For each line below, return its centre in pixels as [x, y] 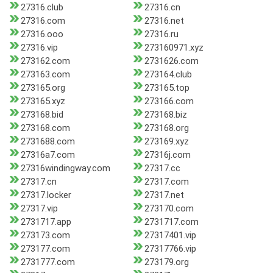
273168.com [45, 128]
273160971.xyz [174, 48]
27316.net [164, 21]
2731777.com [48, 262]
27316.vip [39, 48]
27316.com [43, 21]
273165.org [43, 88]
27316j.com [167, 155]
